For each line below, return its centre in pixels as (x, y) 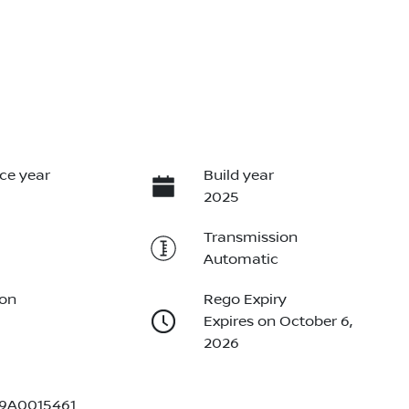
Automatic (241, 260)
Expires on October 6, (278, 322)
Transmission (250, 238)
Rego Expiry (245, 300)
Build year (238, 176)
